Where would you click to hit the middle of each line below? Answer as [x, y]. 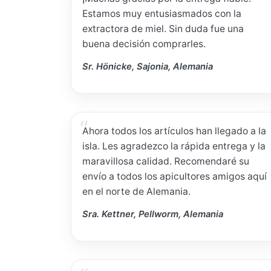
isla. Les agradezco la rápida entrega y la [174, 146]
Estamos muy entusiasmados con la [162, 14]
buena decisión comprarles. [144, 44]
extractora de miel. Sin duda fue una [163, 29]
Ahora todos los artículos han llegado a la [175, 131]
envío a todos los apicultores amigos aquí [175, 177]
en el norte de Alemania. [137, 192]
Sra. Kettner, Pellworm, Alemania [153, 214]
